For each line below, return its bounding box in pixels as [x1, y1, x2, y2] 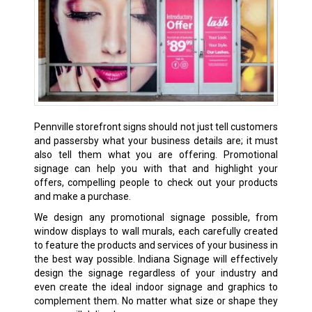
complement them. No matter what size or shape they [33, 295, 279, 306]
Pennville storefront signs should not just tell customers [33, 120, 279, 132]
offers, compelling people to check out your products [33, 176, 279, 188]
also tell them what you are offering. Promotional [33, 148, 279, 160]
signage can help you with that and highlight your [33, 162, 279, 174]
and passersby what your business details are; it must [33, 134, 279, 146]
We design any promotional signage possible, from [33, 211, 279, 223]
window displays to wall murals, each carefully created [33, 225, 279, 237]
